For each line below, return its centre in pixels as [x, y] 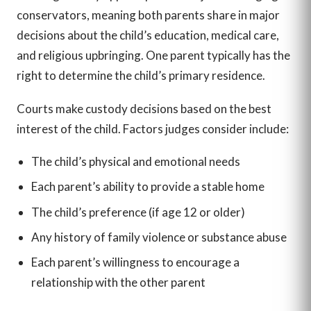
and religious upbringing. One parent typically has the [153, 56]
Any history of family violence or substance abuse [159, 237]
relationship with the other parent [118, 282]
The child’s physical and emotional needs [135, 162]
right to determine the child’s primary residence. [141, 76]
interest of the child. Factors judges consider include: [153, 128]
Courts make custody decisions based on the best [144, 108]
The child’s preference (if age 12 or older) [138, 212]
